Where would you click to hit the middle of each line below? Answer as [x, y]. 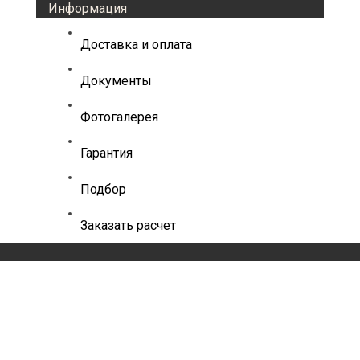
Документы [116, 81]
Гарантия [106, 153]
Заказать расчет [128, 225]
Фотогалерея [119, 117]
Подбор [103, 189]
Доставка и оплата [136, 45]
